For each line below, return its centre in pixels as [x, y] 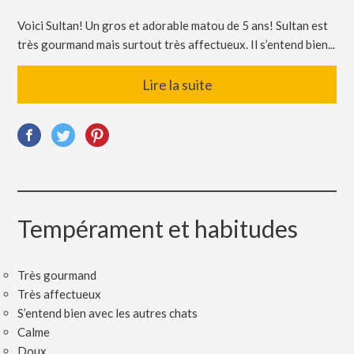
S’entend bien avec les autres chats [108, 313]
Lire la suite [177, 84]
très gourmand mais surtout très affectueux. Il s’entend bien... [177, 44]
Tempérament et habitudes [158, 228]
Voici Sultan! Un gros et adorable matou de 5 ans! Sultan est [173, 25]
